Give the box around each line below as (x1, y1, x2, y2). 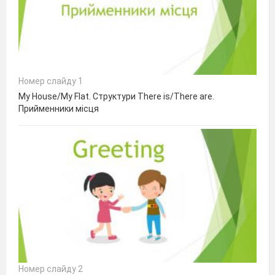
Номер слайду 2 (18, 263, 83, 274)
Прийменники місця (18, 103, 99, 114)
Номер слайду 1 (18, 76, 83, 86)
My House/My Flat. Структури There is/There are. (18, 91, 214, 101)
